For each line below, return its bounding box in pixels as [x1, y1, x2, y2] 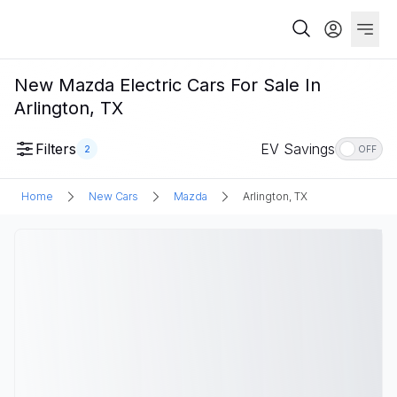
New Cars [89, 190, 138, 203]
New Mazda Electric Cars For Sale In [14, 74, 321, 96]
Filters [35, 140, 76, 158]
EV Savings [261, 140, 335, 158]
